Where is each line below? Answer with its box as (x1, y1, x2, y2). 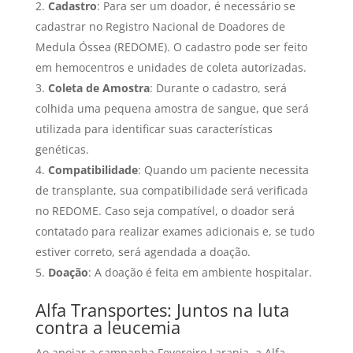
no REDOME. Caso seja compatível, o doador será (35, 203, 295, 218)
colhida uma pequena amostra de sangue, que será (35, 100, 309, 116)
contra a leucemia (35, 314, 180, 339)
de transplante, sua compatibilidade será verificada (35, 182, 308, 198)
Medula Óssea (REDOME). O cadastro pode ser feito (35, 39, 307, 54)
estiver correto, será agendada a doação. (35, 243, 251, 259)
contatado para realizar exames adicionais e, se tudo (35, 223, 314, 239)
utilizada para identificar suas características (35, 121, 273, 136)
